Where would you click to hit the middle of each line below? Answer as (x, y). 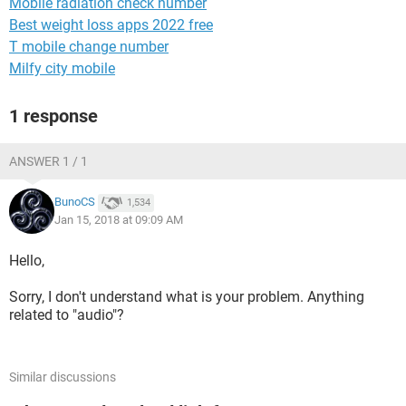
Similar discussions (63, 377)
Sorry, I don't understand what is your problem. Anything (187, 297)
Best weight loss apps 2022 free (111, 25)
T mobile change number (89, 47)
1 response (53, 116)
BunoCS (75, 202)
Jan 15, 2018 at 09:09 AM (119, 220)
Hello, (27, 261)
